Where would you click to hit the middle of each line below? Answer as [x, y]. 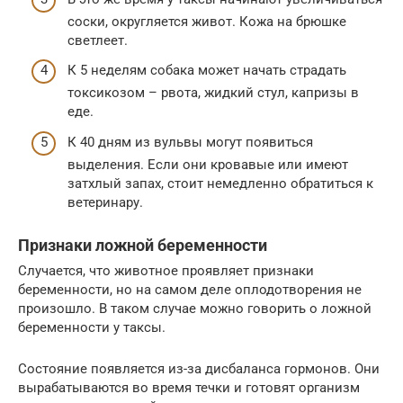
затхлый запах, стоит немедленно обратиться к [220, 183]
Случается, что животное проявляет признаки [166, 270]
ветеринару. [105, 202]
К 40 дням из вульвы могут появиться [190, 142]
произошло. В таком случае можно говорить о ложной [195, 308]
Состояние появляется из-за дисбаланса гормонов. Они [199, 368]
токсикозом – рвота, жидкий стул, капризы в [213, 93]
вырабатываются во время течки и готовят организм [189, 387]
